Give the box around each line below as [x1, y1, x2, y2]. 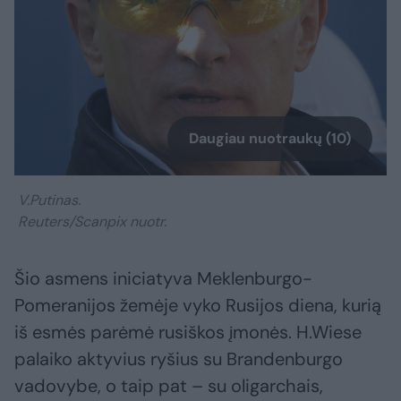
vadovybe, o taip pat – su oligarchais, [14, 374, 323, 398]
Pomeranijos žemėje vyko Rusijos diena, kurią [14, 294, 381, 318]
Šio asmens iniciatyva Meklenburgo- [14, 267, 312, 291]
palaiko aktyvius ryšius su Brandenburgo [14, 347, 343, 371]
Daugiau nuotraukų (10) [189, 129, 351, 149]
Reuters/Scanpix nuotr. [14, 212, 166, 232]
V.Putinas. [14, 191, 81, 210]
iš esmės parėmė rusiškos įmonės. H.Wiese [14, 320, 362, 345]
